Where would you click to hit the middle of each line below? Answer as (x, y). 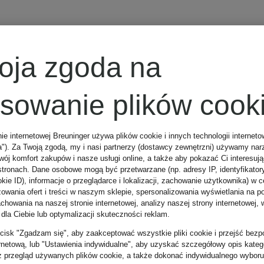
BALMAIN (120, 34)
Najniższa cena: (133, 220)
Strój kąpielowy (152, 85)
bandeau (113, 122)
